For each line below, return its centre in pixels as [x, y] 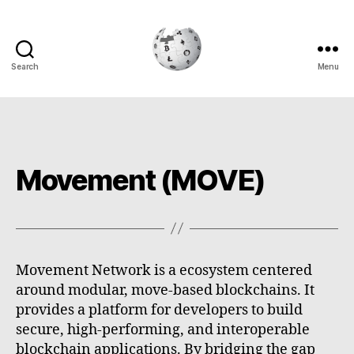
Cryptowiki [212, 80]
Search [25, 66]
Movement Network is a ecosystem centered [164, 270]
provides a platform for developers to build [159, 310]
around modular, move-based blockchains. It [165, 290]
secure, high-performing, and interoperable [163, 330]
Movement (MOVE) [141, 180]
